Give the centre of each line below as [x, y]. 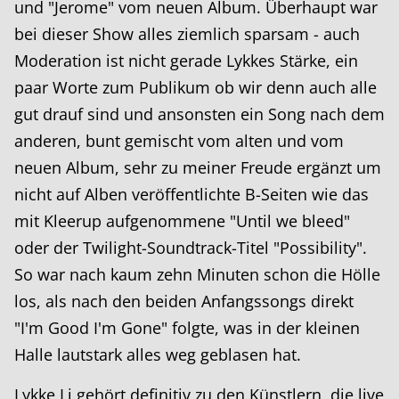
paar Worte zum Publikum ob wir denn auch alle [195, 87]
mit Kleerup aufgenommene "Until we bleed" [182, 220]
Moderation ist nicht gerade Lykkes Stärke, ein [186, 60]
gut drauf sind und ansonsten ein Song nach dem [199, 114]
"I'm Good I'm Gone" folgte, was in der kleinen [187, 327]
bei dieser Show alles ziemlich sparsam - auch [187, 33]
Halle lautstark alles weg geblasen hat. [158, 354]
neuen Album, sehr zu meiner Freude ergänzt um [198, 167]
